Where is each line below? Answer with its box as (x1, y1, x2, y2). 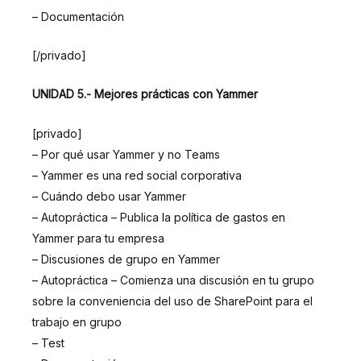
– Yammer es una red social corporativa (32, 168, 242, 182)
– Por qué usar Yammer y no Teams (32, 147, 220, 161)
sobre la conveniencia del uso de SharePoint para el (32, 293, 313, 308)
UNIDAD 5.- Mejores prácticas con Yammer (32, 87, 258, 102)
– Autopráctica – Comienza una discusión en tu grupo (32, 272, 314, 287)
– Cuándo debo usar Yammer (32, 189, 186, 203)
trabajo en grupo (32, 314, 122, 329)
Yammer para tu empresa (32, 230, 164, 245)
